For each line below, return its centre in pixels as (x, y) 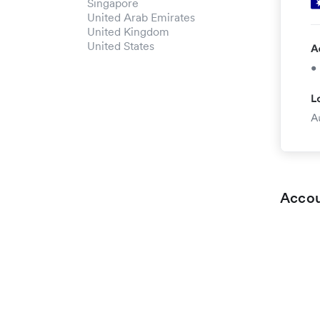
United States (121, 46)
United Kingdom (128, 31)
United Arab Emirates (141, 17)
